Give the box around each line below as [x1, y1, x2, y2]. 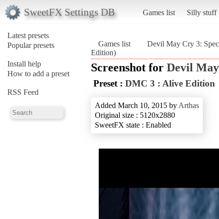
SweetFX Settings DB [23, 6, 115, 18]
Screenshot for [91, 61, 167, 74]
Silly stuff [186, 8, 217, 17]
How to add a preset [7, 69, 69, 78]
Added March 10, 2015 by [95, 101, 178, 109]
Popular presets [7, 41, 54, 49]
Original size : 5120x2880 [95, 110, 175, 119]
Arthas [178, 101, 199, 109]
